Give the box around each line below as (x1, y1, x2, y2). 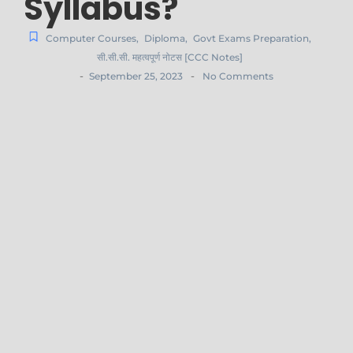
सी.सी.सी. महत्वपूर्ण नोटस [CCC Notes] (97, 51, 243, 64)
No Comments (200, 70, 273, 83)
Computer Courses (46, 32, 136, 45)
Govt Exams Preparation (193, 32, 309, 45)
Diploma (144, 32, 185, 45)
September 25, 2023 (89, 70, 183, 83)
